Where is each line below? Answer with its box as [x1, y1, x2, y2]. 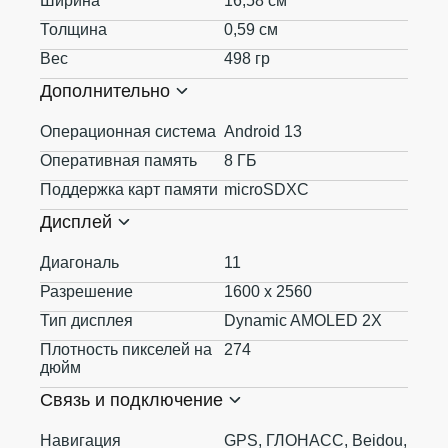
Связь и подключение [40, 390, 223, 410]
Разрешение [40, 283, 133, 300]
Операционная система [40, 123, 216, 140]
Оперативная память [40, 152, 197, 169]
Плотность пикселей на [40, 341, 212, 358]
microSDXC [224, 181, 309, 198]
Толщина [40, 21, 107, 38]
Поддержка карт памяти [40, 181, 218, 198]
